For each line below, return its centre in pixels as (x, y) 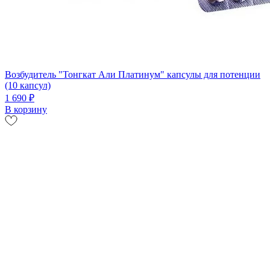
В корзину (26, 109)
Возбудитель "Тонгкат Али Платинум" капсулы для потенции (133, 74)
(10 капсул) (28, 85)
